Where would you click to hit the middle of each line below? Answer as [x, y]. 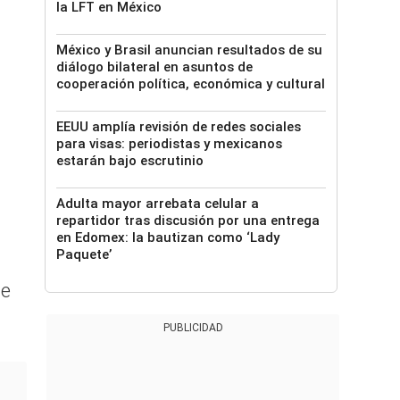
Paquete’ [84, 254]
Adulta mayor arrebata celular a [158, 204]
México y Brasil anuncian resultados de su [189, 50]
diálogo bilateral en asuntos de [154, 67]
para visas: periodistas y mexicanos [169, 144]
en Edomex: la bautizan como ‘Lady [168, 237]
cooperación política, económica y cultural [191, 84]
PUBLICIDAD [193, 328]
